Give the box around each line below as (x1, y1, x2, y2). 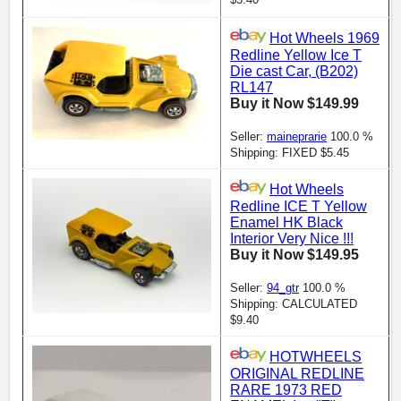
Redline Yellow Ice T (230, 47, 362, 63)
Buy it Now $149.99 (230, 95, 359, 111)
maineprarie (267, 129, 327, 143)
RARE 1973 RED (230, 381, 342, 397)
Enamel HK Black (230, 214, 343, 230)
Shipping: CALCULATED (230, 296, 357, 311)
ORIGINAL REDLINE (230, 365, 364, 381)
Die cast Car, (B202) (230, 63, 358, 79)
